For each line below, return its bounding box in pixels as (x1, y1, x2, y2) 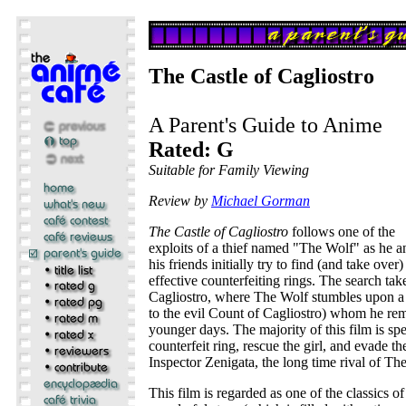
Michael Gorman (211, 193, 310, 208)
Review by (149, 193, 211, 208)
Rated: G (149, 138, 234, 161)
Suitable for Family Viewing (149, 162, 309, 178)
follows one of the (288, 224, 395, 239)
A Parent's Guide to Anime (149, 113, 382, 137)
